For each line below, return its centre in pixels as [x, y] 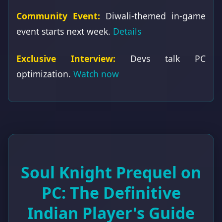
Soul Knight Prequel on [111, 172]
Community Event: [58, 16]
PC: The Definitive [111, 192]
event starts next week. [65, 31]
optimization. [45, 74]
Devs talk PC [161, 58]
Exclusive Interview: [66, 58]
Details [127, 31]
